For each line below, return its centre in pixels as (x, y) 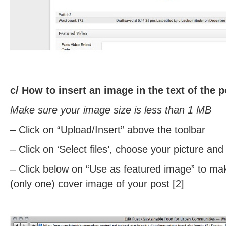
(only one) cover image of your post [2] (97, 184)
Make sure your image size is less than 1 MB (111, 110)
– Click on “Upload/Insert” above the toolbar (108, 130)
